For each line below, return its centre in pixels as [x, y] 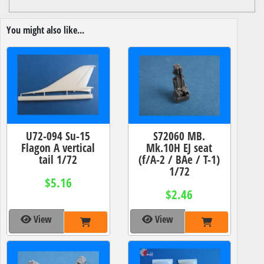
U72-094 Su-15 [58, 136]
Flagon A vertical [58, 147]
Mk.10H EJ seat [179, 147]
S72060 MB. [179, 136]
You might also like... [45, 30]
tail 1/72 [58, 159]
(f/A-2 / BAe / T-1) [179, 159]
